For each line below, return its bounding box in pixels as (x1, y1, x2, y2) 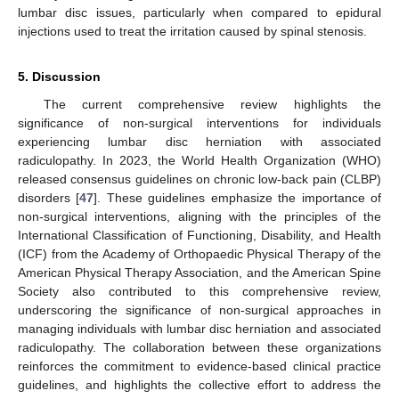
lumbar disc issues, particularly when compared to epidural (18, 4, 381, 20)
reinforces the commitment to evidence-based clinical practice (18, 358, 381, 373)
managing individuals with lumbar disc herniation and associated (18, 321, 381, 336)
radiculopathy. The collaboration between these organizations (18, 339, 381, 354)
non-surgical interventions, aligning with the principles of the (18, 208, 381, 224)
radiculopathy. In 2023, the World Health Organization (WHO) (18, 152, 381, 167)
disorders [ (18, 190, 80, 205)
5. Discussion (18, 69, 101, 84)
